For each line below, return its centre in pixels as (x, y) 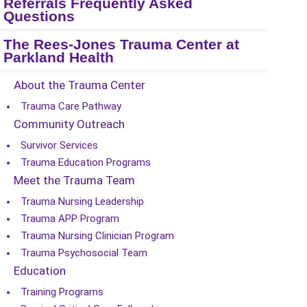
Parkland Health (59, 58)
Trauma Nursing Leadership (82, 201)
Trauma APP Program (70, 219)
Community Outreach (69, 124)
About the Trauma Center (79, 85)
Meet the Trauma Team (74, 180)
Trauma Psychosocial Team (84, 253)
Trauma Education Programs (86, 162)
